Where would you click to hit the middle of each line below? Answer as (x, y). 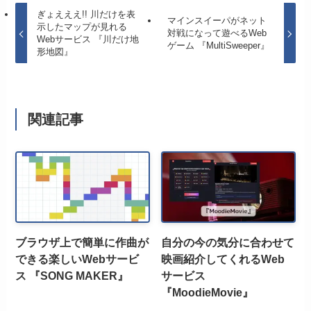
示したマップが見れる (82, 27)
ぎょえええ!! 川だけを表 (86, 15)
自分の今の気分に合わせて (228, 243)
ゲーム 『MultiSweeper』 (219, 46)
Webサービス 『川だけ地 (87, 40)
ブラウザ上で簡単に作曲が (82, 243)
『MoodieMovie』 (208, 293)
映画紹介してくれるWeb (223, 259)
